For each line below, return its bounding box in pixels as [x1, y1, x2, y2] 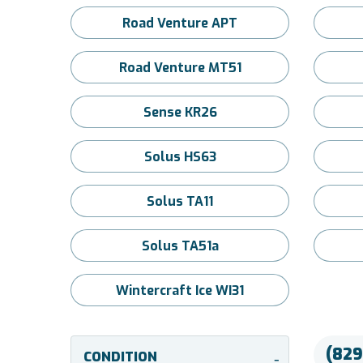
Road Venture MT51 [118, 59, 241, 76]
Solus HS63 [143, 148, 216, 165]
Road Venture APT [122, 15, 237, 32]
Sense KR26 [143, 104, 217, 121]
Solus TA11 [147, 193, 213, 210]
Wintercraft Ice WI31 [116, 282, 244, 299]
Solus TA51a [141, 237, 219, 254]
